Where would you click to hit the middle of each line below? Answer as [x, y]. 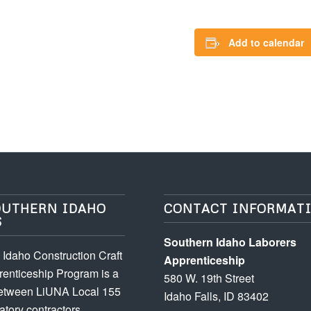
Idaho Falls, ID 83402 [217, 296]
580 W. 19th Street [209, 278]
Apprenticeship [205, 260]
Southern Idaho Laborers [230, 242]
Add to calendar [267, 42]
